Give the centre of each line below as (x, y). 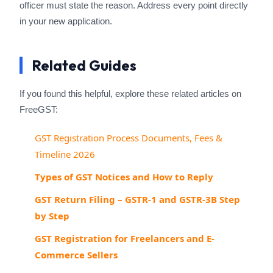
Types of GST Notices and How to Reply (124, 177)
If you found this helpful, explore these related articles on (130, 94)
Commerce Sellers (76, 255)
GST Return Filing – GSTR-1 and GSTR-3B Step (137, 199)
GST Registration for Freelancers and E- (125, 238)
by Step (52, 216)
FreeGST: (39, 109)
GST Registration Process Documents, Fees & (129, 138)
